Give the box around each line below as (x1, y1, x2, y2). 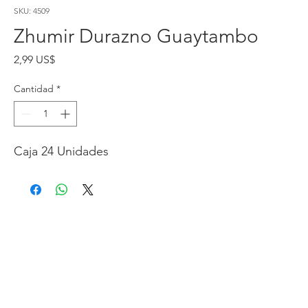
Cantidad (14, 82, 54, 95)
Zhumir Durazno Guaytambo (14, 25, 258, 47)
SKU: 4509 (14, 5, 49, 16)
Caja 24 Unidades (14, 144, 109, 159)
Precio (54, 52, 85, 65)
